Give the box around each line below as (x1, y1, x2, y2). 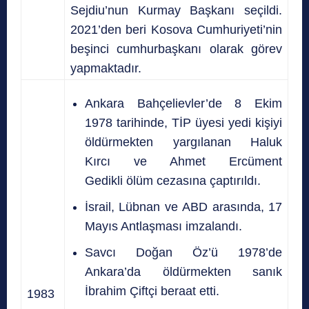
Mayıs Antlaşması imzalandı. (85, 219, 242, 233)
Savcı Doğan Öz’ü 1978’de (85, 245, 282, 259)
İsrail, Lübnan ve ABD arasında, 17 (85, 199, 282, 214)
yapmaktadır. (70, 61, 141, 75)
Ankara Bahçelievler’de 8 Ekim (85, 96, 282, 110)
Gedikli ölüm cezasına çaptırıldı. (85, 173, 261, 188)
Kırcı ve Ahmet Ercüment (85, 154, 282, 168)
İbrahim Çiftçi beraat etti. (85, 283, 219, 298)
